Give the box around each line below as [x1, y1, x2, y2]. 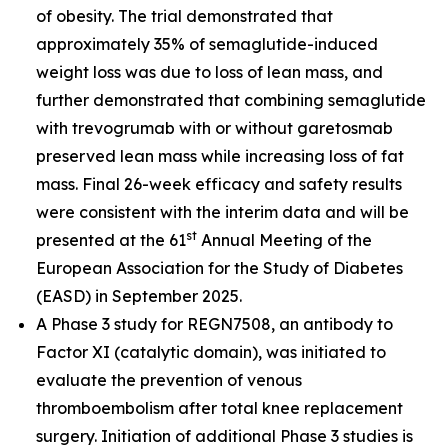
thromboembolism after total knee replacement [36, 398, 403, 418]
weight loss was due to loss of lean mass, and [36, 62, 383, 82]
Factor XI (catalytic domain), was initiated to [36, 342, 386, 362]
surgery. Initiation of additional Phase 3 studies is [36, 426, 413, 446]
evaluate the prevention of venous [36, 370, 302, 390]
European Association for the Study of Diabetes [36, 258, 403, 278]
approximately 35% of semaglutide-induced [36, 34, 378, 54]
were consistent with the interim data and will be [36, 202, 409, 222]
